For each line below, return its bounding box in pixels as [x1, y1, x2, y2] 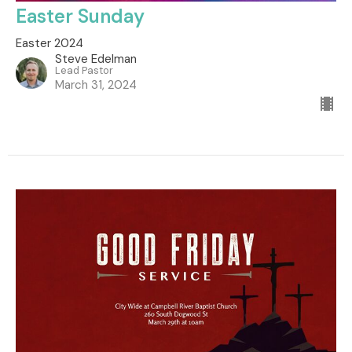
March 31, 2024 [55, 76, 137, 93]
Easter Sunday [16, 3, 145, 28]
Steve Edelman [55, 50, 137, 67]
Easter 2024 [16, 35, 83, 51]
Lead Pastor [55, 63, 113, 77]
